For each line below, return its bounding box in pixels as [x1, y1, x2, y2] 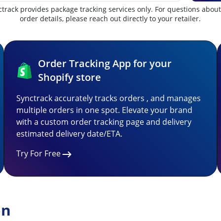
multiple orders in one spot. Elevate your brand [16, 105, 192, 115]
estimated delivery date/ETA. [16, 128, 122, 139]
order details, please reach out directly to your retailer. [20, 14, 201, 23]
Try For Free [16, 148, 61, 159]
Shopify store [37, 71, 101, 84]
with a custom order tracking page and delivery [16, 116, 191, 127]
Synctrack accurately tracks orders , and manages [16, 93, 201, 104]
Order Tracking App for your [37, 57, 172, 70]
